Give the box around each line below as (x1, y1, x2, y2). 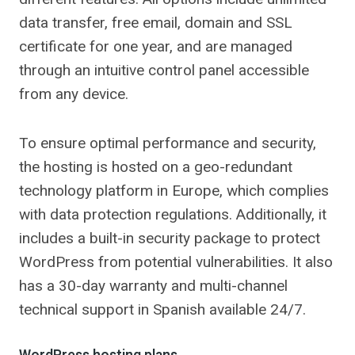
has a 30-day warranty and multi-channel (19, 277, 288, 295)
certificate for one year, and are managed (19, 37, 292, 55)
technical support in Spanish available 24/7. (19, 300, 306, 319)
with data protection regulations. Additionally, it (19, 205, 326, 223)
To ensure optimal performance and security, (19, 134, 316, 152)
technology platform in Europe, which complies (19, 181, 329, 200)
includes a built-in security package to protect (19, 229, 320, 247)
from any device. (19, 85, 128, 103)
